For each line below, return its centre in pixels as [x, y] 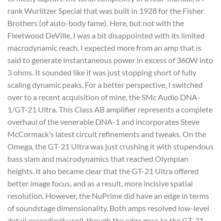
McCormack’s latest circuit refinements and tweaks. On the [107, 134]
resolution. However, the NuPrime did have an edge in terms [108, 195]
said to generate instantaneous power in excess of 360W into [110, 60]
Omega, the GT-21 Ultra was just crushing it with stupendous [110, 146]
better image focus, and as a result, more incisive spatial [100, 183]
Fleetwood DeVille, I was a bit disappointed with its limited [106, 35]
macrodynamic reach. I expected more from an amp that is [104, 47]
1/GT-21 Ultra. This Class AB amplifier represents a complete [110, 109]
